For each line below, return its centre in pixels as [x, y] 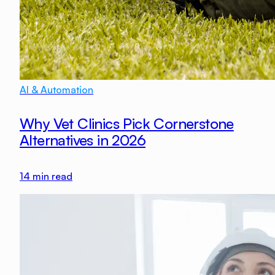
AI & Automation [56, 89]
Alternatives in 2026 [83, 140]
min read [51, 176]
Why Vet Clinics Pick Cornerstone [127, 124]
